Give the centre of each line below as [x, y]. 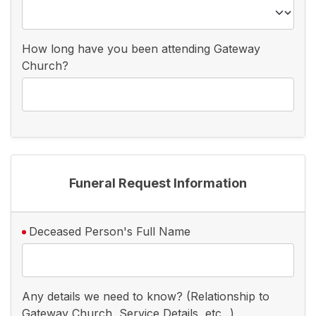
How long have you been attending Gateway [141, 48]
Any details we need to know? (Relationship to [146, 296]
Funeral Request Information [158, 183]
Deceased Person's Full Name [110, 231]
